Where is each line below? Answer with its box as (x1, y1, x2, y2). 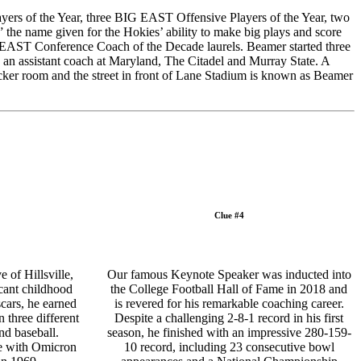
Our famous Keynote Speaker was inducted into (106, 267, 351, 281)
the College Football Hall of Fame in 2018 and (110, 281, 347, 296)
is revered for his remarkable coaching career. (114, 296, 344, 310)
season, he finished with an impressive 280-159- (106, 325, 351, 339)
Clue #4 (214, 210, 244, 220)
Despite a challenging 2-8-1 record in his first (114, 310, 343, 325)
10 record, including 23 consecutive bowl (123, 339, 334, 354)
